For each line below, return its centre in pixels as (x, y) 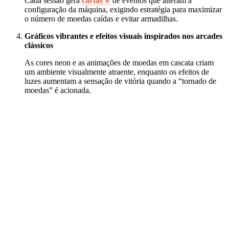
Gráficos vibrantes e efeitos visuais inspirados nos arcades (123, 36)
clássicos (39, 45)
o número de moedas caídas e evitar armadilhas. (101, 19)
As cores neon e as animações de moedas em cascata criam (119, 63)
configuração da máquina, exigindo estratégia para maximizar (123, 10)
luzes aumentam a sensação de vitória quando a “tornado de (120, 81)
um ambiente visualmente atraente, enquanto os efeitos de (117, 72)
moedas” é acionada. (58, 90)
